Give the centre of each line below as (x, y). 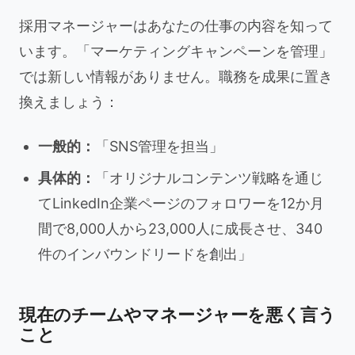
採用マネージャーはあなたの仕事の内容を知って (176, 26)
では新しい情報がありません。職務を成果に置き (176, 76)
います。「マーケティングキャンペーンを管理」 (176, 51)
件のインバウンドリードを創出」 (145, 254)
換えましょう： (69, 102)
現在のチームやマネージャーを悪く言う (177, 315)
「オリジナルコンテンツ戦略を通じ (209, 178)
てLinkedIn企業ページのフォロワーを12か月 (181, 203)
